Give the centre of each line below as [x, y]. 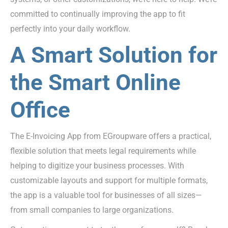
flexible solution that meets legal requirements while [103, 151]
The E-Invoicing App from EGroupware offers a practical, [111, 136]
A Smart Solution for [114, 55]
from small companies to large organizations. [92, 210]
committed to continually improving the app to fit [98, 14]
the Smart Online [95, 83]
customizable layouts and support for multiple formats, [109, 181]
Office [40, 110]
